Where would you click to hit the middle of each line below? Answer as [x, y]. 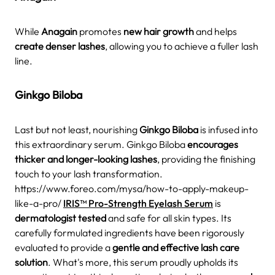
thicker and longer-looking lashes [86, 159]
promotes [100, 31]
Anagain [59, 31]
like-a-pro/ [39, 203]
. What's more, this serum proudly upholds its [143, 262]
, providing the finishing [206, 159]
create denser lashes [60, 46]
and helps [215, 31]
